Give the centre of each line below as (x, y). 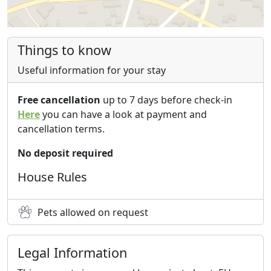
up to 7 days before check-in (166, 100)
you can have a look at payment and (123, 115)
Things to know (64, 50)
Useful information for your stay (92, 70)
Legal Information (72, 253)
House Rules (52, 177)
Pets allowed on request (93, 212)
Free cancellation (59, 100)
